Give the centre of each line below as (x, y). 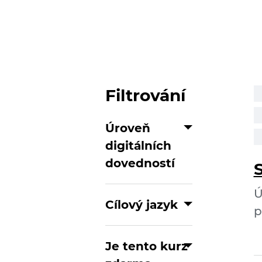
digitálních (138, 146)
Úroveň (128, 128)
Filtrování (145, 95)
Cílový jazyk (142, 205)
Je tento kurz (146, 246)
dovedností (140, 163)
